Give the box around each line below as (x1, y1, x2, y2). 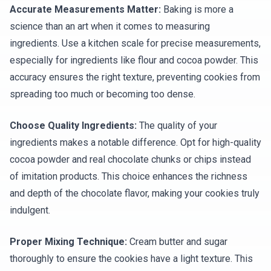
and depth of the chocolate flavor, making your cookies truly (10, 188, 260, 200)
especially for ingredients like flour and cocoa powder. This (10, 54, 258, 67)
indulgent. (10, 204, 50, 217)
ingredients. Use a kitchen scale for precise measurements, (10, 38, 261, 50)
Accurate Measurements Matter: (10, 4, 161, 16)
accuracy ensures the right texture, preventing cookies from (10, 71, 260, 83)
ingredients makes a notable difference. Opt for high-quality (10, 137, 261, 149)
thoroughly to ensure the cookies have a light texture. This (10, 253, 253, 265)
